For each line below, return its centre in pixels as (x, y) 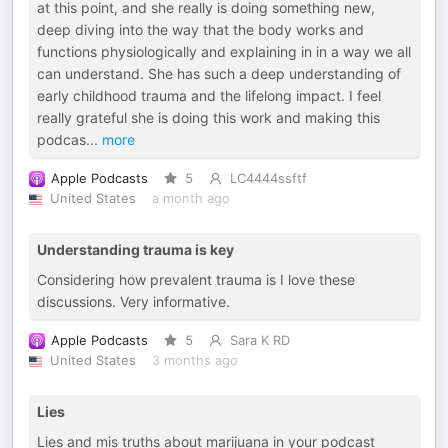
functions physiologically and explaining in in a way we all (224, 51)
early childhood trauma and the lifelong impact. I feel (209, 95)
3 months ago (194, 360)
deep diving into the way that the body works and (200, 29)
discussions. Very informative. (133, 301)
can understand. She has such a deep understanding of (219, 73)
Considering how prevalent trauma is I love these (196, 279)
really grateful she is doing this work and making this (208, 117)
